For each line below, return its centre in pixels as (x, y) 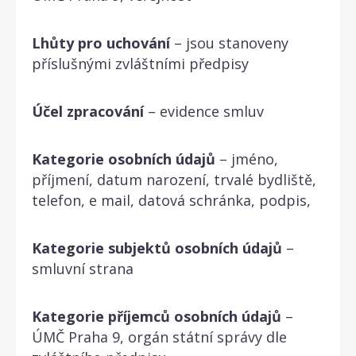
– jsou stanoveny (229, 43)
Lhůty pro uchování (101, 43)
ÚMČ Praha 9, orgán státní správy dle (159, 337)
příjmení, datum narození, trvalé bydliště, (174, 179)
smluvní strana (83, 268)
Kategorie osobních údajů (124, 159)
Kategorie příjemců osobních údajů (157, 316)
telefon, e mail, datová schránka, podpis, (173, 200)
